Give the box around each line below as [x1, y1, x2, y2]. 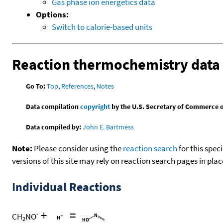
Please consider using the [32, 143, 123, 154]
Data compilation [26, 102, 81, 111]
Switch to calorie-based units [52, 21, 152, 32]
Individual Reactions [12, 179, 121, 195]
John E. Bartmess [83, 122, 134, 132]
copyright [80, 102, 111, 111]
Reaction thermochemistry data [12, 54, 220, 74]
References [61, 82, 94, 91]
